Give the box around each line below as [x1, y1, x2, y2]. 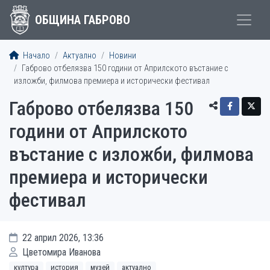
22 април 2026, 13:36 [20, 232, 104, 243]
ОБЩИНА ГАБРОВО [34, 13, 130, 27]
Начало [21, 51, 50, 61]
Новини [109, 51, 136, 61]
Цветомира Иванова [20, 246, 101, 258]
